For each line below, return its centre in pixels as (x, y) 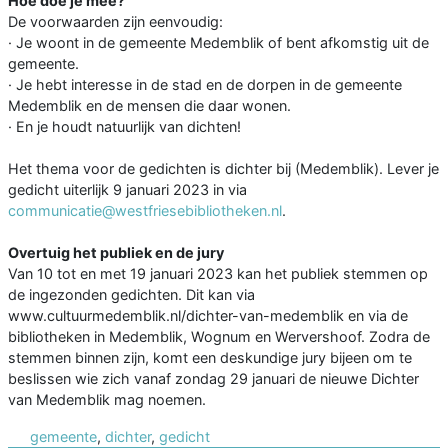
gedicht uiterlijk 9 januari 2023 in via (127, 190)
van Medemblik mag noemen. (107, 400)
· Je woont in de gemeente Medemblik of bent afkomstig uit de (218, 43)
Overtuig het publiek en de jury (116, 253)
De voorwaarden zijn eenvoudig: (115, 22)
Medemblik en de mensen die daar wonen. (149, 106)
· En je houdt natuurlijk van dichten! (124, 127)
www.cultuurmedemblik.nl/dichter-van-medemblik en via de (208, 316)
